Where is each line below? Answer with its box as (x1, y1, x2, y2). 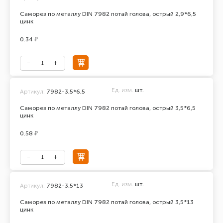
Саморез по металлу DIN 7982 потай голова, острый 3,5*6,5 (20, 105, 196, 111)
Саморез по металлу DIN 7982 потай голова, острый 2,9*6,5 (20, 10, 196, 17)
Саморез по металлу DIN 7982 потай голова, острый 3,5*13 (20, 199, 194, 206)
